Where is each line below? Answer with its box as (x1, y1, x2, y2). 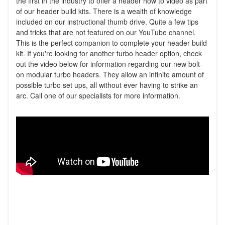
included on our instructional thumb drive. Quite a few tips (16, 17, 198, 27)
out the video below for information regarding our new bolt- (16, 59, 202, 69)
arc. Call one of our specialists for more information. (16, 90, 180, 100)
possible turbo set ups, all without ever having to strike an (16, 80, 198, 90)
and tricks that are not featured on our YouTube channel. (16, 27, 196, 37)
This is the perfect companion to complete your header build (16, 38, 207, 48)
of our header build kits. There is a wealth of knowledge (16, 6, 192, 16)
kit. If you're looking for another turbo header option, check (16, 48, 202, 58)
